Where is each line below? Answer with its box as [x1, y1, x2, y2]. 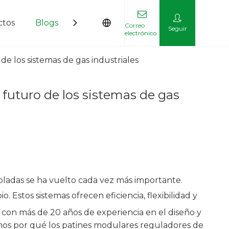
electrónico [124, 29, 156, 37]
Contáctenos [79, 18, 131, 28]
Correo [124, 21, 145, 29]
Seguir [168, 25, 187, 32]
